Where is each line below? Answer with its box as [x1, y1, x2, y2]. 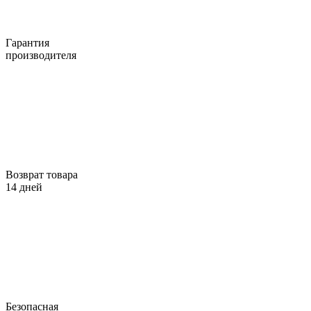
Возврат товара [6, 168, 78, 180]
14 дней [6, 180, 42, 193]
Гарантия [6, 36, 49, 49]
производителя [6, 49, 76, 61]
